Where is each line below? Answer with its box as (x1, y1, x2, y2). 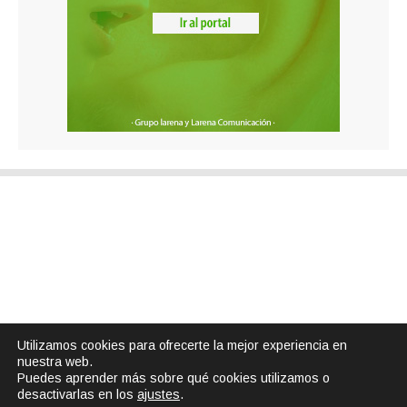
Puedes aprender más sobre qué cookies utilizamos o (17, 371, 330, 385)
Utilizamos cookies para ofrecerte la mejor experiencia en (17, 338, 347, 352)
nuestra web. (17, 354, 93, 369)
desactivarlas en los (17, 387, 137, 402)
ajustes (137, 387, 180, 402)
